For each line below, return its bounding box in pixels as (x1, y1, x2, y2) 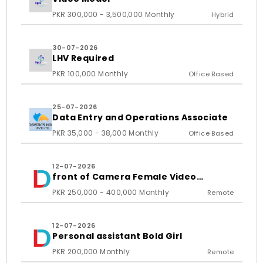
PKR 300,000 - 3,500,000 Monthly (52, 9, 175, 19)
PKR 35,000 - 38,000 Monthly (52, 128, 159, 138)
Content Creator (52, 180, 133, 192)
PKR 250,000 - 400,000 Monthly (52, 187, 169, 197)
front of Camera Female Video (52, 171, 197, 183)
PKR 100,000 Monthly (52, 69, 128, 79)
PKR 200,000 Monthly (52, 247, 130, 257)
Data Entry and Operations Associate (52, 112, 228, 123)
